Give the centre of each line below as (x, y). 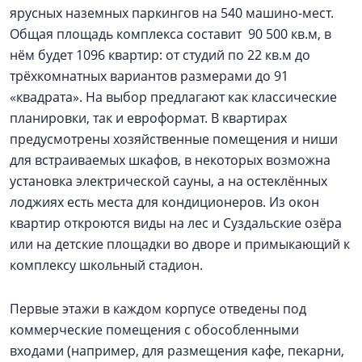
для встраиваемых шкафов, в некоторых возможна (170, 160)
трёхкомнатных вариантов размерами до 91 (149, 76)
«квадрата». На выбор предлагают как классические (173, 97)
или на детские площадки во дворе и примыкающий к (180, 244)
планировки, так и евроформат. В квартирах (148, 118)
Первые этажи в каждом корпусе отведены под (158, 309)
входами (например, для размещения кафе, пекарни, (177, 351)
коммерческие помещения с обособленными (154, 330)
